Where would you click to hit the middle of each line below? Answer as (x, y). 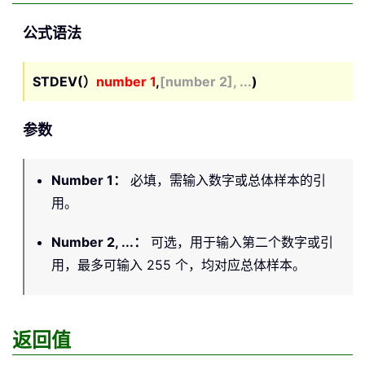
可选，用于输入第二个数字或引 (240, 242)
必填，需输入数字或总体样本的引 (226, 180)
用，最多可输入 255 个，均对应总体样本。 (178, 265)
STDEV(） (64, 82)
